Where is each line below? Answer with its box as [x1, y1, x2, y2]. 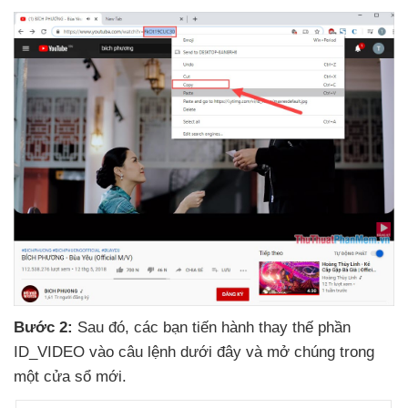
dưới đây [180, 343, 246, 362]
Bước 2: [14, 319, 77, 337]
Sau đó [77, 319, 125, 337]
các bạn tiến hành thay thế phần [134, 319, 351, 337]
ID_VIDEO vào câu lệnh [14, 343, 180, 362]
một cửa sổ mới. [14, 368, 127, 386]
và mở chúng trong [246, 343, 374, 362]
